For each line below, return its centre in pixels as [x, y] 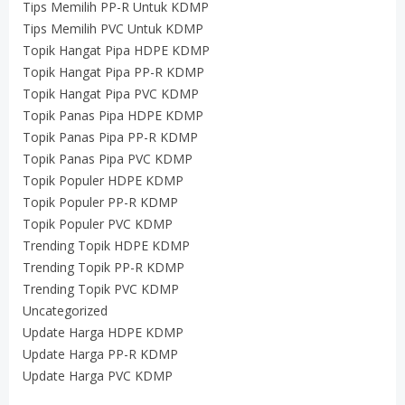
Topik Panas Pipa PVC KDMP [108, 159]
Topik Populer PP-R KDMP [100, 202]
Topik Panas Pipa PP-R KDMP [110, 137]
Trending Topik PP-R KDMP [104, 267]
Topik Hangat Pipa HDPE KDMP [116, 50]
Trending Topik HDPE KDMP [106, 245]
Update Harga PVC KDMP [98, 376]
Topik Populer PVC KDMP [98, 224]
